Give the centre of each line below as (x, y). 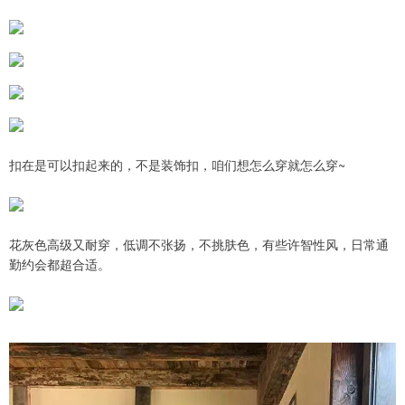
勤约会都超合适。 (60, 264)
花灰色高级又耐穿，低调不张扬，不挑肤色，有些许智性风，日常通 (199, 245)
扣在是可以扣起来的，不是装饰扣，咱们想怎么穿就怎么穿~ (177, 165)
